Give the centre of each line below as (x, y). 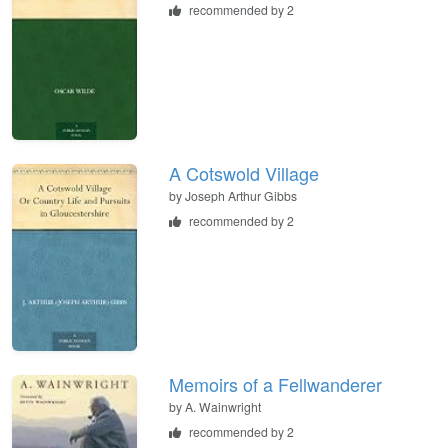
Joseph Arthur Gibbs (241, 196)
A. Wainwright (223, 407)
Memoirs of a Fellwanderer (275, 384)
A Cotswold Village (244, 173)
